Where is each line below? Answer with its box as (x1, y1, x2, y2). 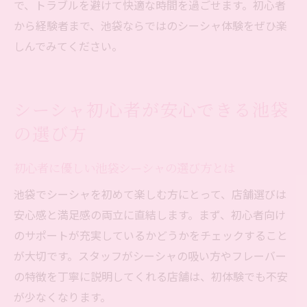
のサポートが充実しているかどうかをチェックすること (14, 227, 288, 244)
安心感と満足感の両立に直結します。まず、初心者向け (14, 206, 286, 223)
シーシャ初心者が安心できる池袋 (14, 98, 290, 121)
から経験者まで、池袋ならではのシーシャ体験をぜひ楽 (14, 17, 287, 34)
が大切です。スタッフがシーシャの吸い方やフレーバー (14, 247, 286, 265)
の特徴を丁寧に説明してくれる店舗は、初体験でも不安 (14, 268, 288, 285)
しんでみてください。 (14, 38, 123, 55)
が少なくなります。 (14, 288, 111, 306)
